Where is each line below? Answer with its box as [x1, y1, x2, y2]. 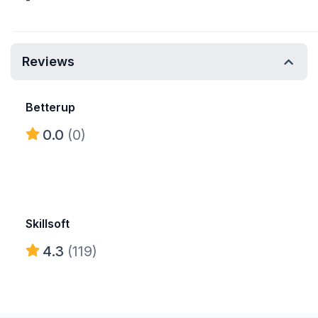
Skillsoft [26, 216, 70, 231]
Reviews [22, 54, 75, 69]
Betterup [26, 100, 75, 114]
